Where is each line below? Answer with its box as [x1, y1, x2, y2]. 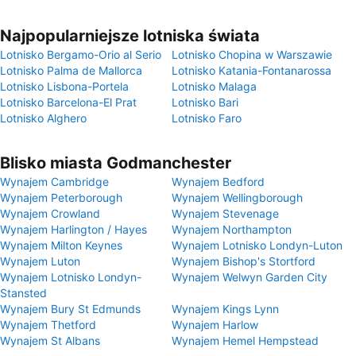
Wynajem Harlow [172, 318, 258, 331]
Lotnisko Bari [172, 95, 238, 109]
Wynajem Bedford [172, 175, 265, 188]
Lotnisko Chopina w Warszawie [172, 48, 332, 61]
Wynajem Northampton [172, 222, 292, 236]
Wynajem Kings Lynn [172, 302, 279, 315]
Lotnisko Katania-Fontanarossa [172, 64, 331, 77]
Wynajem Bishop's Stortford [172, 254, 315, 268]
